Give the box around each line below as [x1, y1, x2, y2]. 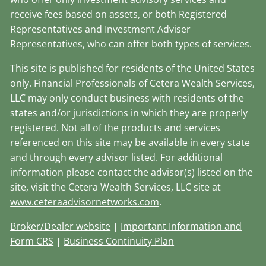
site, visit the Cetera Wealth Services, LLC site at [10, 180, 221, 194]
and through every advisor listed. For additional [10, 151, 223, 164]
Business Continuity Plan [64, 235, 175, 248]
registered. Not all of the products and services [10, 121, 221, 135]
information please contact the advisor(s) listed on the [10, 166, 254, 179]
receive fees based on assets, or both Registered [10, 8, 227, 21]
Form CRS [10, 235, 54, 248]
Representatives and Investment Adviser [10, 23, 191, 36]
